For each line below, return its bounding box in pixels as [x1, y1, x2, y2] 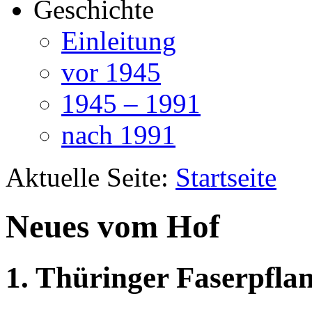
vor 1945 [61, 57, 161, 87]
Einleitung [61, 26, 176, 56]
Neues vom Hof [6, 208, 220, 245]
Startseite [175, 162, 276, 192]
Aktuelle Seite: [6, 162, 175, 192]
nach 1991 [61, 120, 175, 150]
